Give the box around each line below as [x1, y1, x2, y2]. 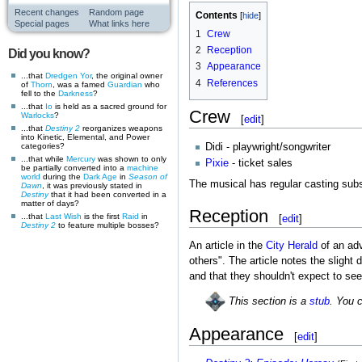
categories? [21, 141, 65, 150]
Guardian [107, 79, 142, 89]
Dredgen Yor [45, 70, 91, 80]
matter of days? [21, 198, 79, 208]
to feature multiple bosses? [56, 220, 159, 229]
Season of [128, 171, 167, 181]
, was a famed [53, 79, 107, 89]
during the [40, 171, 83, 181]
